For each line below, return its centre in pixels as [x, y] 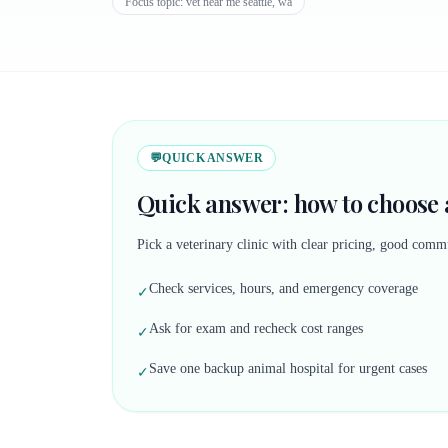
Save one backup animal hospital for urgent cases [288, 368]
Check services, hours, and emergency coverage [283, 288]
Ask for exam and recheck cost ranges [256, 328]
